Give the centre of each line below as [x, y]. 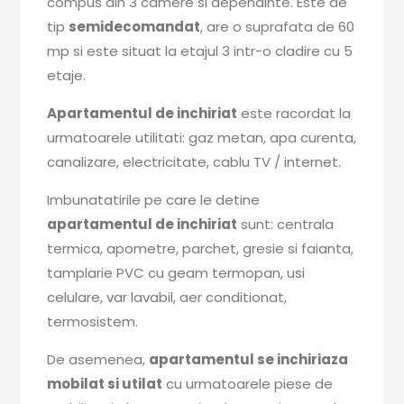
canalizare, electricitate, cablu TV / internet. [194, 162]
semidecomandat [135, 27]
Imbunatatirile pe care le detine [154, 200]
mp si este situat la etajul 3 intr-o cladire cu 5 [200, 51]
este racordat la [294, 113]
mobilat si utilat [105, 384]
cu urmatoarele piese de [248, 384]
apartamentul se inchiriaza [249, 359]
